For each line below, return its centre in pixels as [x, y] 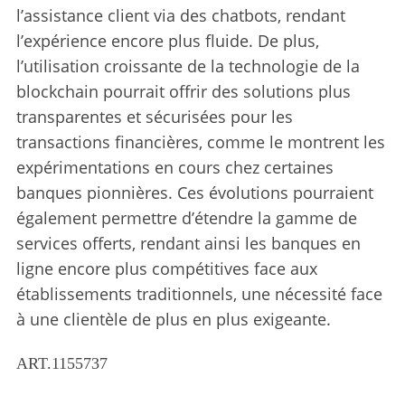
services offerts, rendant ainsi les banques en [188, 243]
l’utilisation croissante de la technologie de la [188, 66]
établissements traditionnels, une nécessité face [199, 293]
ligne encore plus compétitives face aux [166, 268]
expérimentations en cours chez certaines [174, 167]
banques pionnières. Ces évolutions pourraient [194, 192]
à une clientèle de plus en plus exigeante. [173, 319]
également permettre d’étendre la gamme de [186, 217]
